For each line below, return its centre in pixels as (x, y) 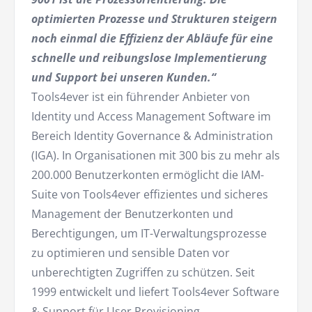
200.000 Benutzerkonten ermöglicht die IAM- (148, 174)
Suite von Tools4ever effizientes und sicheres (150, 194)
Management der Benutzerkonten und (132, 213)
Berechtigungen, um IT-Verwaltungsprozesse (149, 233)
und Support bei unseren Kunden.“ (124, 77)
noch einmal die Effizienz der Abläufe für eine (152, 38)
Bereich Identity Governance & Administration (152, 135)
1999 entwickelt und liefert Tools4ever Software (155, 291)
